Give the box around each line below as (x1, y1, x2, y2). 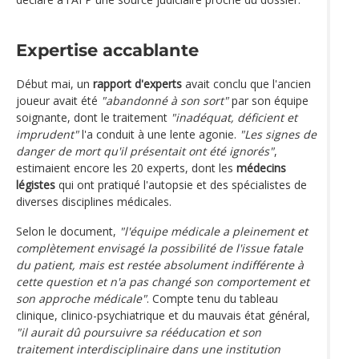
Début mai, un (16, 75, 93, 91)
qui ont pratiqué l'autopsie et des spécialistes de (55, 176, 307, 192)
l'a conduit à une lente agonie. (79, 126, 240, 142)
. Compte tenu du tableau (147, 290, 278, 306)
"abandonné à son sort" (101, 92, 228, 108)
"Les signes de (240, 126, 317, 142)
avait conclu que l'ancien (182, 75, 311, 91)
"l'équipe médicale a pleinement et (119, 223, 308, 239)
